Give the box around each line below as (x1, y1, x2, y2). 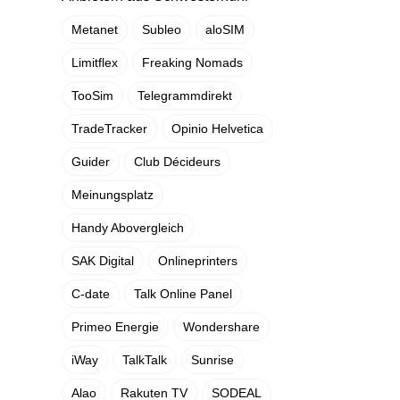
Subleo (141, 22, 181, 37)
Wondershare (182, 320, 260, 334)
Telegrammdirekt (137, 88, 232, 103)
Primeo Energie (71, 320, 159, 334)
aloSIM (204, 22, 245, 37)
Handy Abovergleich (71, 221, 184, 235)
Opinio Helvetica (171, 121, 263, 136)
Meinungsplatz (71, 187, 154, 202)
